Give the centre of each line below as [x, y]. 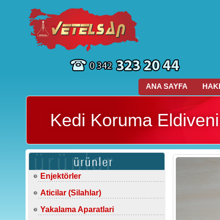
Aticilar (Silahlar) [71, 193]
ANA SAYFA [167, 86]
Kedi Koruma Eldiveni [135, 120]
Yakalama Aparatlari [77, 209]
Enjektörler [61, 176]
